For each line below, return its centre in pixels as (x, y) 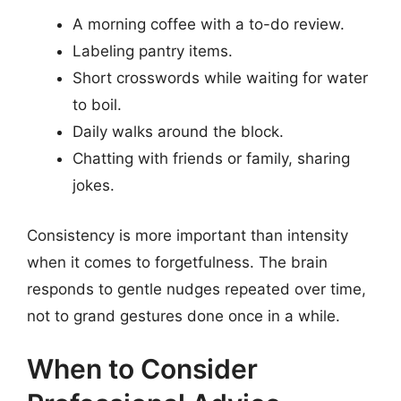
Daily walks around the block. (178, 132)
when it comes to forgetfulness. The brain (177, 262)
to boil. (97, 105)
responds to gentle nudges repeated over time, (196, 289)
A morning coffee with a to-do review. (209, 25)
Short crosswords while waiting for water (220, 78)
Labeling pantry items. (153, 51)
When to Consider (142, 369)
